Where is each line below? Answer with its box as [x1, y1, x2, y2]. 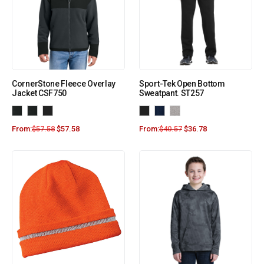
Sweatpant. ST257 [139, 88, 204, 98]
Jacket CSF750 [12, 88, 67, 98]
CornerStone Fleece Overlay [12, 79, 116, 89]
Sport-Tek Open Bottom [139, 79, 225, 89]
